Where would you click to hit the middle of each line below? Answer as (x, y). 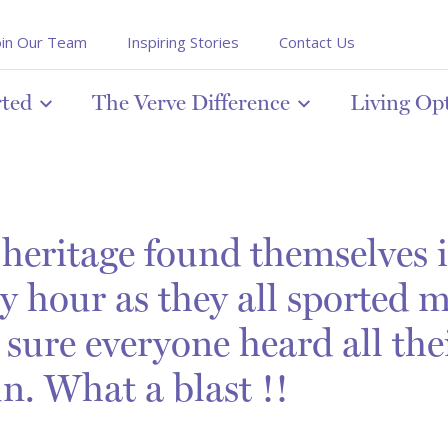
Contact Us (317, 42)
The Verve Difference (191, 102)
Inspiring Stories (183, 42)
